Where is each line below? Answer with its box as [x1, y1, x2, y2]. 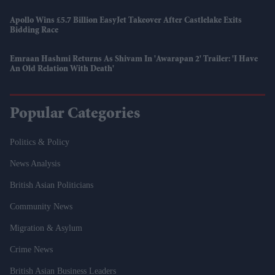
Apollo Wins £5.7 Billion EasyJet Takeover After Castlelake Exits [10, 16, 242, 25]
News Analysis [10, 158, 60, 168]
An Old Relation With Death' [10, 64, 114, 74]
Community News [10, 201, 72, 211]
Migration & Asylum [10, 223, 82, 233]
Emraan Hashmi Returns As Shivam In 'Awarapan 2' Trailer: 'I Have [10, 55, 258, 64]
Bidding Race [10, 26, 58, 35]
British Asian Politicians [10, 180, 93, 190]
